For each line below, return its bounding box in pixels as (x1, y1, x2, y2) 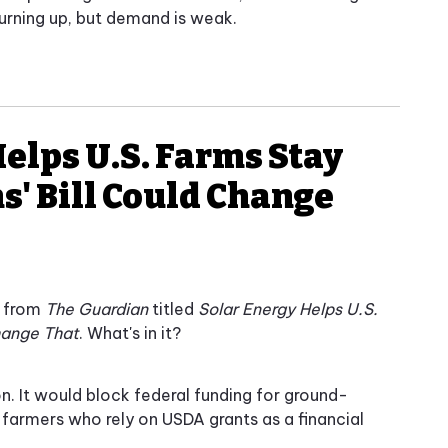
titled (148, 299, 198, 320)
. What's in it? (79, 323, 181, 344)
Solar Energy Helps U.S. (198, 299, 378, 320)
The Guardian (45, 299, 148, 320)
